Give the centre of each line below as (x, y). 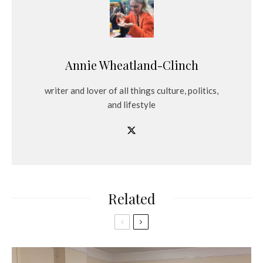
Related (131, 198)
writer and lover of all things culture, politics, (131, 90)
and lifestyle (131, 104)
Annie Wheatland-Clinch (131, 65)
